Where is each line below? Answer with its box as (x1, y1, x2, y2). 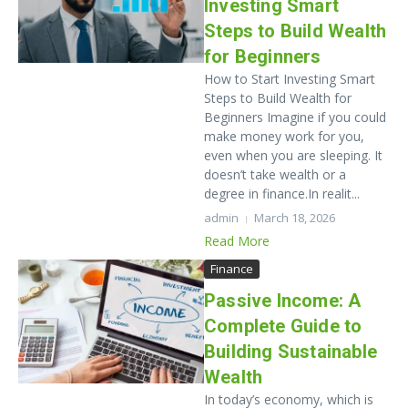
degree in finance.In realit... (204, 185, 360, 202)
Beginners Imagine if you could (204, 108, 386, 126)
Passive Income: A (204, 290, 362, 311)
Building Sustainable (204, 341, 377, 362)
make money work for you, (204, 127, 364, 145)
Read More (204, 232, 270, 250)
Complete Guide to (204, 315, 362, 337)
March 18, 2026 (254, 209, 335, 226)
